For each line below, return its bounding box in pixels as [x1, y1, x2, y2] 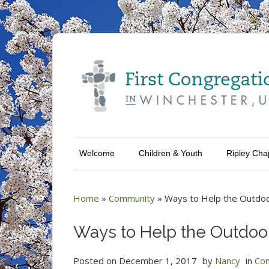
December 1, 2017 [119, 255, 197, 267]
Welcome [79, 148, 115, 158]
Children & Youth [139, 148, 202, 158]
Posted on [73, 255, 119, 267]
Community [109, 192, 155, 204]
